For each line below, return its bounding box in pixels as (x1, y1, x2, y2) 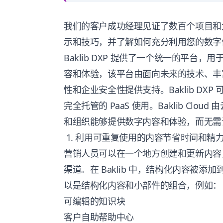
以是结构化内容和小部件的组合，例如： (64, 179, 222, 191)
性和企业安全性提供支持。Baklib (64, 84, 197, 96)
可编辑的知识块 (64, 195, 125, 207)
